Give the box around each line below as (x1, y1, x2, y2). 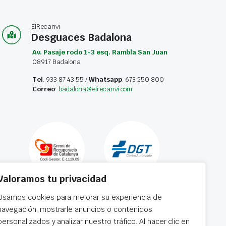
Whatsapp (88, 75, 122, 84)
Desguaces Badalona (31, 31, 132, 44)
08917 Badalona (32, 58, 81, 67)
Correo (32, 85, 55, 94)
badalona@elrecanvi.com (59, 85, 133, 94)
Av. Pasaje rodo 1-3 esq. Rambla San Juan (32, 48, 168, 57)
